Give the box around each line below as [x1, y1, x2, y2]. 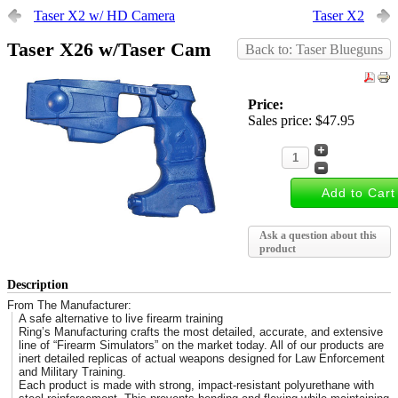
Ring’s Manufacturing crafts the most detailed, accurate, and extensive [19, 325, 384, 338]
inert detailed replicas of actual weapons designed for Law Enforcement [19, 352, 386, 365]
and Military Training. [19, 365, 127, 378]
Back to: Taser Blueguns [245, 42, 383, 57]
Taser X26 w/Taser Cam [7, 38, 211, 60]
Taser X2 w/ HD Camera [34, 8, 175, 23]
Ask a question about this [259, 229, 378, 242]
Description [7, 278, 68, 291]
